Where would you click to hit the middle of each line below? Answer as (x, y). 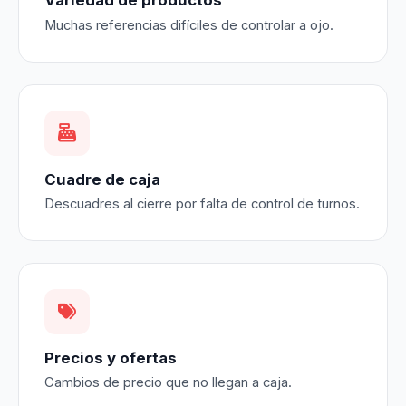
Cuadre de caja (102, 179)
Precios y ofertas (111, 358)
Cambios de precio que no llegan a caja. (168, 383)
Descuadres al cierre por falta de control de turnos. (202, 203)
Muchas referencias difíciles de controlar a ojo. (189, 25)
